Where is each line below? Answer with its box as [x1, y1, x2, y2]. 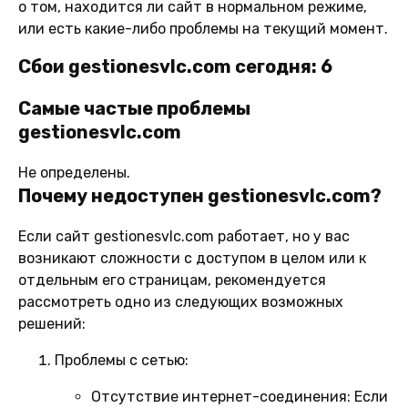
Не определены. [18, 163, 130, 181]
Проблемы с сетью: [55, 351, 189, 369]
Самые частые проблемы [18, 97, 250, 119]
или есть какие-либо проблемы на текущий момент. [18, 19, 388, 37]
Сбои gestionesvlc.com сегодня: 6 [18, 55, 332, 77]
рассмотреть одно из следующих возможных [18, 292, 343, 311]
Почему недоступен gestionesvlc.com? [18, 184, 382, 207]
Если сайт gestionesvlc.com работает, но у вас [18, 227, 350, 245]
